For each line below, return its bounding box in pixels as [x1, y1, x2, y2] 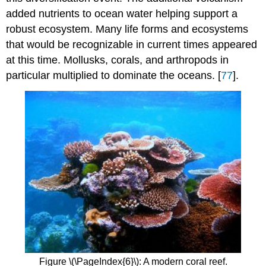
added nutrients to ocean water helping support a [6, 8, 238, 20]
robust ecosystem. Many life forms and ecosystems [6, 23, 249, 36]
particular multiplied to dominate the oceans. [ [6, 69, 221, 82]
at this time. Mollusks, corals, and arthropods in [6, 54, 229, 66]
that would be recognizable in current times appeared [6, 39, 258, 51]
